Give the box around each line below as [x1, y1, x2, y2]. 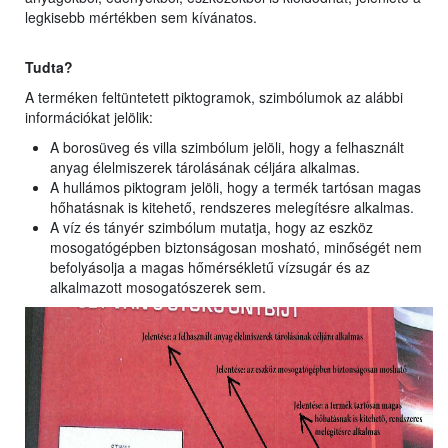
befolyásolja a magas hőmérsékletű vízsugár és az [50, 257, 370, 278]
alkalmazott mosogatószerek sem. [50, 277, 266, 298]
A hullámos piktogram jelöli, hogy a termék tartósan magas [50, 177, 421, 198]
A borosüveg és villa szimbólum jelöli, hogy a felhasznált [50, 137, 404, 158]
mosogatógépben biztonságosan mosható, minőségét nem [50, 237, 422, 258]
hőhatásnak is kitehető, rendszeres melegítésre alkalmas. [50, 197, 414, 218]
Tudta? [25, 57, 73, 78]
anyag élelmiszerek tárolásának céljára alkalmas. [50, 157, 360, 178]
